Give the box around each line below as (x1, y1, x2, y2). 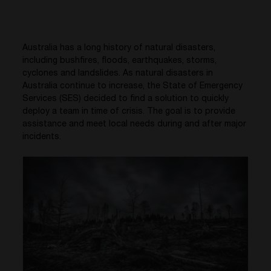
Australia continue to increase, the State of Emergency (22, 82, 243, 91)
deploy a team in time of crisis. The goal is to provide (22, 108, 236, 116)
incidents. (22, 133, 62, 142)
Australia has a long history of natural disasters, (22, 44, 216, 53)
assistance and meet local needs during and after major (22, 120, 247, 129)
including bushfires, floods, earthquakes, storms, (22, 57, 217, 65)
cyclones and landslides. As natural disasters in (22, 70, 214, 78)
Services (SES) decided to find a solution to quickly (22, 95, 229, 103)
